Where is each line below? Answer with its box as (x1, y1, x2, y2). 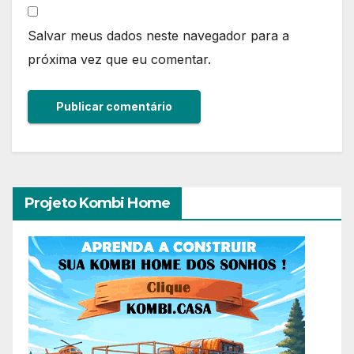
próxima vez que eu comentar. (28, 51, 211, 67)
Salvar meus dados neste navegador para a (28, 27, 289, 43)
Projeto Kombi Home (24, 194, 170, 212)
